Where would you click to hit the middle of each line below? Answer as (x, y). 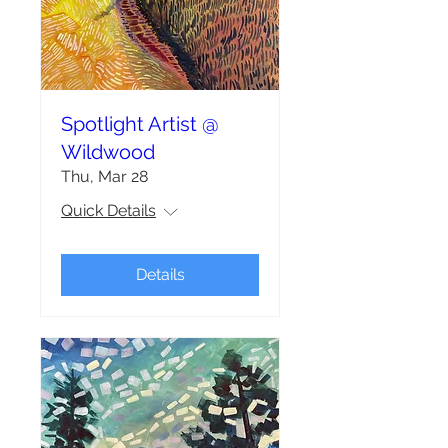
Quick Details (108, 210)
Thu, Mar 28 (104, 176)
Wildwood (108, 152)
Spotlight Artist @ (140, 124)
